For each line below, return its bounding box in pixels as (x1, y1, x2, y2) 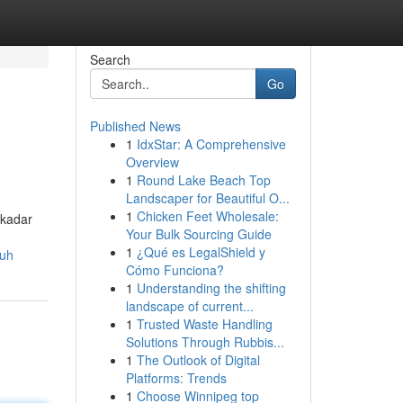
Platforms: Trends (125, 369, 227, 387)
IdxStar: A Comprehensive (136, 135, 286, 153)
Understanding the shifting (136, 279, 286, 297)
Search (89, 50, 130, 68)
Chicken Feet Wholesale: (136, 207, 279, 225)
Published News (89, 117, 181, 135)
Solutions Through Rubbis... (125, 333, 284, 351)
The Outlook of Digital (136, 351, 260, 369)
